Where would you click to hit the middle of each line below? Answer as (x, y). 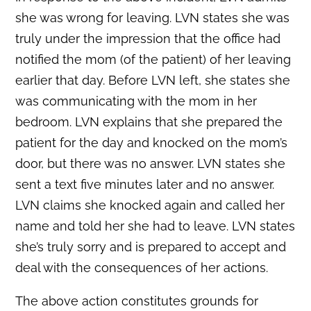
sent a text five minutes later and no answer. (145, 185)
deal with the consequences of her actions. (142, 268)
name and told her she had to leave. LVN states (155, 226)
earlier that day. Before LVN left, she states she (153, 81)
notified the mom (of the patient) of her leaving (153, 60)
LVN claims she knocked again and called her (150, 205)
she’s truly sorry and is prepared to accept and (151, 247)
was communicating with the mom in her (136, 101)
